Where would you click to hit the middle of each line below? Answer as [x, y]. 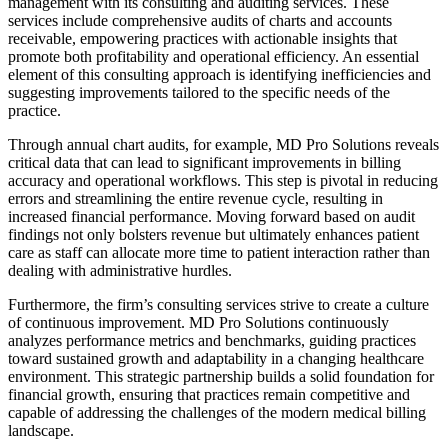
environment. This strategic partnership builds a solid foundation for [221, 376]
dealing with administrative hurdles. [120, 270]
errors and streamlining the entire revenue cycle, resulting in [195, 198]
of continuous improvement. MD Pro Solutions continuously [198, 322]
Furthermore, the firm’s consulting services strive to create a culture [218, 304]
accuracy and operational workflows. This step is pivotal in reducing [223, 180]
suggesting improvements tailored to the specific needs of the [199, 92]
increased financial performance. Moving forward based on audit [211, 216]
